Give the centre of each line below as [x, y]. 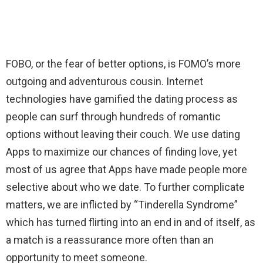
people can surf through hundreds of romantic [113, 117]
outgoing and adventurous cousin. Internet [104, 82]
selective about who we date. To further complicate [125, 187]
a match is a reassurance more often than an [110, 240]
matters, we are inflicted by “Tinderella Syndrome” [122, 205]
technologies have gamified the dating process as [122, 99]
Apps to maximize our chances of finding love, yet [122, 152]
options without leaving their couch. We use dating [123, 134]
